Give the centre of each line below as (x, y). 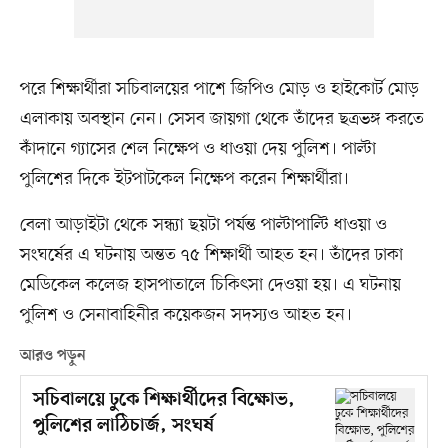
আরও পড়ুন (52, 356)
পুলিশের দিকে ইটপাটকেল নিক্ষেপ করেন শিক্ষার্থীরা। (184, 179)
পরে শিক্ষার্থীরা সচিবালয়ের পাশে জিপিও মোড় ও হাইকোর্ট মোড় (219, 89)
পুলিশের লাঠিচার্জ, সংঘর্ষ (123, 427)
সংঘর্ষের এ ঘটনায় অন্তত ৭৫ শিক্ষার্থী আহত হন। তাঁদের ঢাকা (211, 255)
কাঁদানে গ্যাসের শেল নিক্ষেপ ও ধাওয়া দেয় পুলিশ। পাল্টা (197, 149)
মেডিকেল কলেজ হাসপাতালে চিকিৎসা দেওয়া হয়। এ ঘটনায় (210, 285)
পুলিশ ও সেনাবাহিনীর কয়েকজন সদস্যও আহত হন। (185, 315)
